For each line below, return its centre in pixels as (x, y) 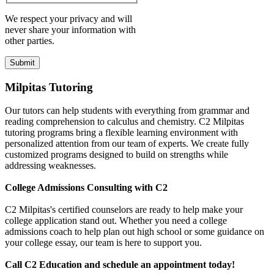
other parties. (30, 41)
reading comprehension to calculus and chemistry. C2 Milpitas (124, 122)
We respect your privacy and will (68, 19)
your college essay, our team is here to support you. (103, 243)
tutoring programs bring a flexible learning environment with (121, 133)
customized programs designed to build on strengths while (117, 155)
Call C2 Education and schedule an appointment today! (120, 265)
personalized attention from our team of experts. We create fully (127, 144)
